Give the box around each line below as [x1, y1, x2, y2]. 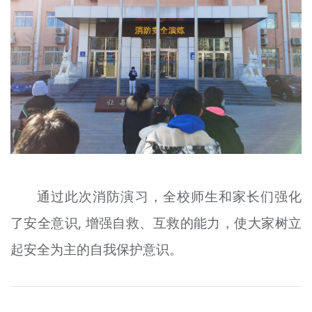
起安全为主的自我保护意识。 [10, 240, 182, 258]
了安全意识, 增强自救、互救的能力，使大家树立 [10, 213, 302, 232]
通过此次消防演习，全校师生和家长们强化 [37, 187, 302, 205]
